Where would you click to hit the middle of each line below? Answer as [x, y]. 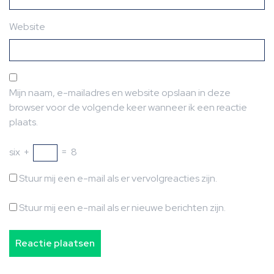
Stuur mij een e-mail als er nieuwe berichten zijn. [122, 208]
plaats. [24, 122]
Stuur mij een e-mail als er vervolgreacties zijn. [118, 178]
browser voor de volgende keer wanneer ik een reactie [128, 107]
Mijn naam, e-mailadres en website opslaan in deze [120, 93]
